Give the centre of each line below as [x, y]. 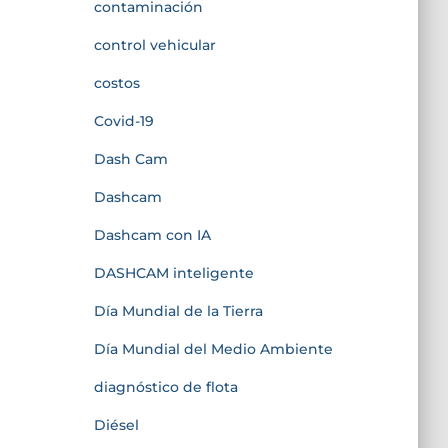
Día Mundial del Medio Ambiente [213, 348]
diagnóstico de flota [165, 386]
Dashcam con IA [152, 234]
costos [116, 82]
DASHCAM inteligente [173, 272]
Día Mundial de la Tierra [178, 310]
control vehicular [154, 44]
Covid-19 [123, 120]
